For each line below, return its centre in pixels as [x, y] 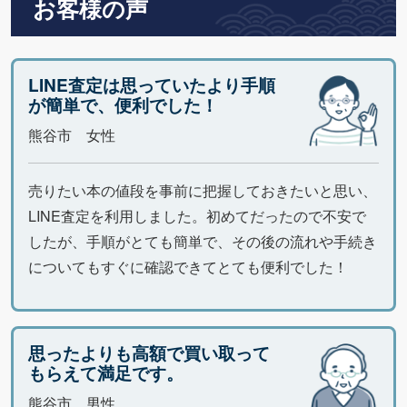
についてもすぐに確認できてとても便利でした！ [188, 266]
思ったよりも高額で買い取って [149, 352]
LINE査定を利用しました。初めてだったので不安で [197, 215]
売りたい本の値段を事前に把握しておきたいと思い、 [203, 190]
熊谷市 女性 [72, 134]
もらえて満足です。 [106, 372]
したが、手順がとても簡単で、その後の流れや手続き [203, 241]
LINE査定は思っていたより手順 [152, 84]
